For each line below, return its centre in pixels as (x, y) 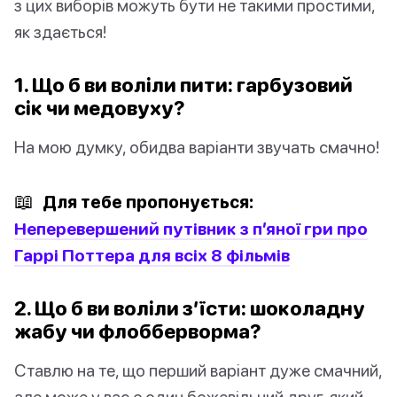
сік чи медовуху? (100, 108)
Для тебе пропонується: (146, 202)
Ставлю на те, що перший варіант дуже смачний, (198, 370)
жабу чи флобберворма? (138, 331)
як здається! (60, 32)
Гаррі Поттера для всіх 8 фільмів (152, 255)
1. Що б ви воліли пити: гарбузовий (183, 85)
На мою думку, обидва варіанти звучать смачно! (197, 147)
